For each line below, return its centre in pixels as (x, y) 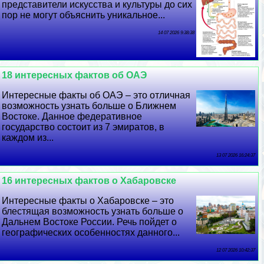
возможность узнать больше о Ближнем (89, 106)
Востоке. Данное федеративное (72, 117)
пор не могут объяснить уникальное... (84, 15)
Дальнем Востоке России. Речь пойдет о (90, 222)
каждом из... (28, 138)
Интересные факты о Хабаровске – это (88, 201)
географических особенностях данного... (91, 233)
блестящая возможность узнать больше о (93, 212)
